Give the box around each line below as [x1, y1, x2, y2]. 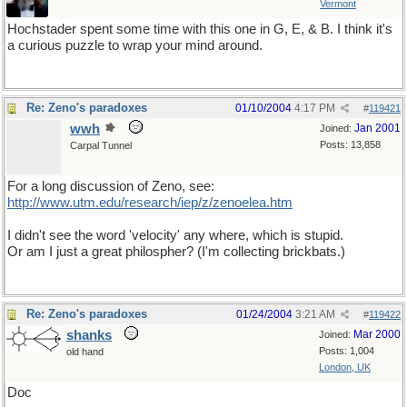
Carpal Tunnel [70, 140, 132, 151]
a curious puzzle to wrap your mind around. [7, 38, 263, 53]
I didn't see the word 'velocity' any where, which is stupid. [7, 228, 343, 243]
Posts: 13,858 [320, 139, 381, 150]
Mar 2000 [353, 328, 401, 341]
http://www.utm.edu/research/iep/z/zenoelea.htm [7, 195, 293, 210]
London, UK [319, 362, 371, 372]
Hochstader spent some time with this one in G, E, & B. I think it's [7, 22, 392, 36]
